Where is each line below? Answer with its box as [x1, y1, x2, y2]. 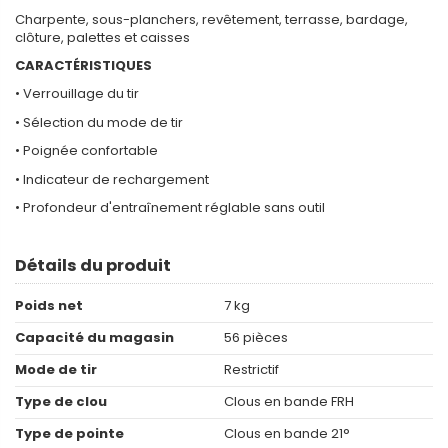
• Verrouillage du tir [15, 84, 139, 104]
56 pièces [224, 328, 288, 348]
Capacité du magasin [15, 328, 174, 348]
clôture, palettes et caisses [15, 27, 190, 47]
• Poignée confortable [15, 141, 158, 161]
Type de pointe [15, 424, 124, 444]
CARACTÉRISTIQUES [15, 56, 152, 75]
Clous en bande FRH [224, 392, 354, 412]
